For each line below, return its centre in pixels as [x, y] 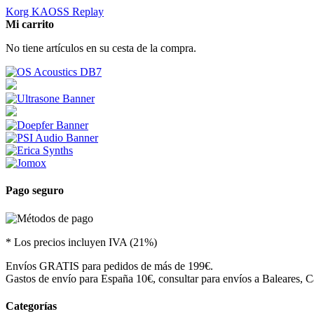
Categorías [31, 306]
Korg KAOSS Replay [55, 12]
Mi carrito [30, 25]
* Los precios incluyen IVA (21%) [81, 242]
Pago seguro [35, 191]
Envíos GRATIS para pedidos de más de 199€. [109, 266]
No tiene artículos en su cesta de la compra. [101, 48]
